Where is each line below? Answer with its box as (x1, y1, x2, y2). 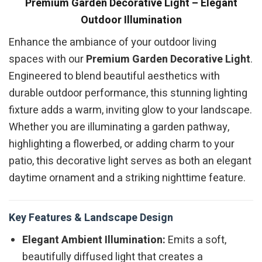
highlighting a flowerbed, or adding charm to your (9, 136, 235, 152)
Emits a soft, (166, 232, 227, 249)
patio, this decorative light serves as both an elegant (9, 153, 251, 169)
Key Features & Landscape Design (9, 210, 173, 226)
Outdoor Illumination (80, 12, 182, 28)
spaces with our (9, 51, 86, 67)
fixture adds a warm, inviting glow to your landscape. (9, 102, 252, 118)
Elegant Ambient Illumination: (22, 232, 166, 249)
